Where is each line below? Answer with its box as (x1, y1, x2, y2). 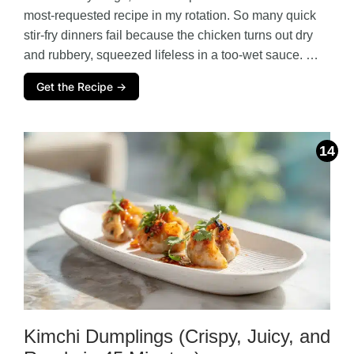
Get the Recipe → (36, 79, 126, 93)
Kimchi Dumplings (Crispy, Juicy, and (24, 325, 330, 347)
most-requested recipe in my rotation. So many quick (24, 8, 316, 22)
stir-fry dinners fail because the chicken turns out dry (24, 28, 313, 42)
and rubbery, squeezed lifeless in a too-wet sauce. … (24, 47, 318, 62)
